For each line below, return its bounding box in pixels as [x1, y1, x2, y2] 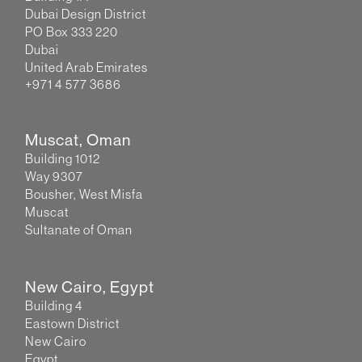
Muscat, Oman [25, 131, 132, 149]
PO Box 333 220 [25, 24, 127, 39]
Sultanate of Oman [25, 223, 133, 238]
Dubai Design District [25, 6, 155, 21]
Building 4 [25, 299, 83, 314]
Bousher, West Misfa [25, 187, 152, 202]
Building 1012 [25, 152, 109, 166]
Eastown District [25, 317, 120, 331]
